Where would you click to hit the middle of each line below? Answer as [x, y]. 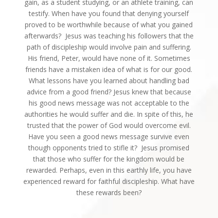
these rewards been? [109, 192]
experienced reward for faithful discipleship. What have [109, 181]
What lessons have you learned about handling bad [109, 80]
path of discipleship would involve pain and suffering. [109, 47]
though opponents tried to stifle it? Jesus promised [109, 147]
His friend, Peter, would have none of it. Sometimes [109, 58]
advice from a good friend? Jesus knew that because [109, 91]
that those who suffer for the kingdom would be [109, 159]
